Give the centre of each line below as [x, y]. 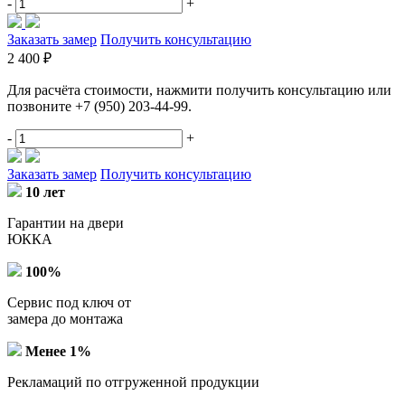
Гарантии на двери [66, 222]
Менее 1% [58, 351]
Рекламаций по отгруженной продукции [133, 381]
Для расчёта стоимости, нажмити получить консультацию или [199, 89]
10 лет [45, 192]
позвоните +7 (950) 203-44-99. [99, 106]
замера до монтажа [65, 318]
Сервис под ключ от [69, 302]
